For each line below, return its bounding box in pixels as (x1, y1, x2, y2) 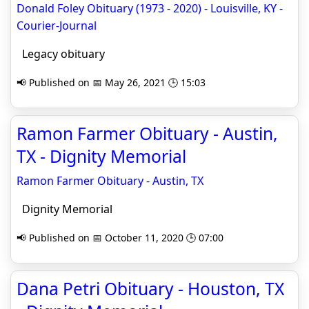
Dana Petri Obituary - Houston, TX (17, 277, 284, 300)
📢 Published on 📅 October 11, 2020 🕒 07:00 (17, 231, 223, 244)
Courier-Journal (17, 18, 97, 33)
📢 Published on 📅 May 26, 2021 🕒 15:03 (17, 76, 206, 89)
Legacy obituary (17, 46, 105, 61)
